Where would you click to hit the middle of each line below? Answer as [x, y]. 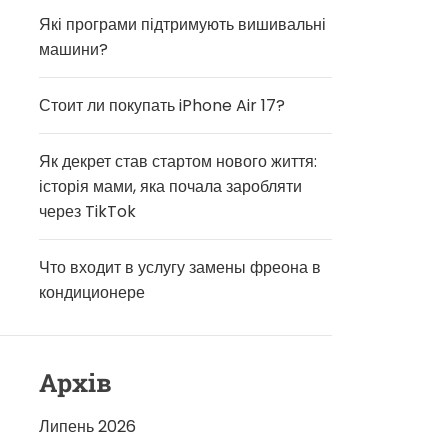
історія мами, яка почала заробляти [171, 186]
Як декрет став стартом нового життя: [178, 161]
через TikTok [88, 211]
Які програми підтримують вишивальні [183, 24]
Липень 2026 [88, 426]
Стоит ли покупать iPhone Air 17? [162, 105]
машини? [74, 49]
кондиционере [92, 292]
